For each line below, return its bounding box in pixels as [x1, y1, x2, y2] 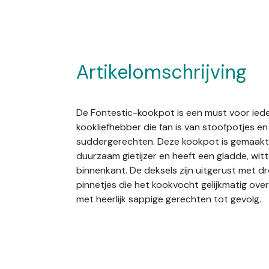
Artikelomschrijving [76, 59, 247, 85]
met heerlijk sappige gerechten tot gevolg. [76, 193, 266, 205]
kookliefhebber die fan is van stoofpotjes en [76, 121, 268, 133]
